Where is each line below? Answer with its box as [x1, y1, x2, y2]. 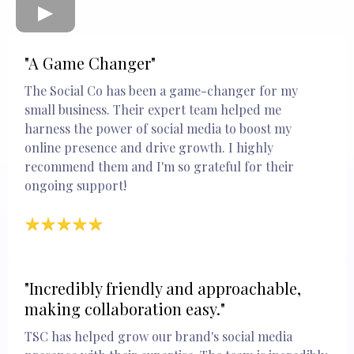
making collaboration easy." [24, 297, 225, 319]
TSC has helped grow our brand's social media [24, 327, 292, 345]
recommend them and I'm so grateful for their [24, 157, 294, 175]
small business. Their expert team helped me [24, 100, 281, 118]
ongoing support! [24, 176, 126, 194]
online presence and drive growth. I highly [24, 138, 273, 156]
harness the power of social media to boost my [24, 119, 292, 137]
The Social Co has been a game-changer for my [24, 81, 298, 99]
